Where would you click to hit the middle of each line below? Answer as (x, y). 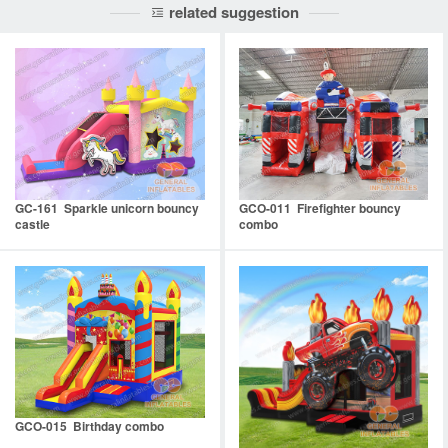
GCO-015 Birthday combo (89, 425)
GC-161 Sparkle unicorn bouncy (107, 208)
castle (32, 224)
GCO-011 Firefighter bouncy (319, 208)
